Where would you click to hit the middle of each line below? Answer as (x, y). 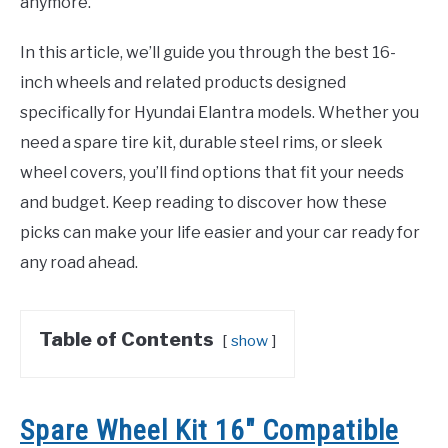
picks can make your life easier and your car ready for (220, 233)
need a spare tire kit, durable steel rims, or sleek (201, 143)
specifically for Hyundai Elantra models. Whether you (219, 113)
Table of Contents (126, 339)
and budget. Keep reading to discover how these (203, 203)
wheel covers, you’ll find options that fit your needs (212, 173)
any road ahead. (79, 263)
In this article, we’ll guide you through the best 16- (208, 53)
